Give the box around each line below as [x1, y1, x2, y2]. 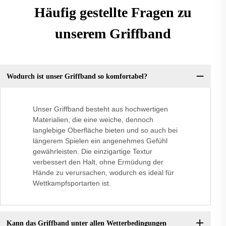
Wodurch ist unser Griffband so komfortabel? [6, 72, 147, 80]
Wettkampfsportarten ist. [33, 179, 111, 188]
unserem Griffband [55, 26, 171, 42]
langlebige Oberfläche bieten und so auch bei [33, 126, 178, 135]
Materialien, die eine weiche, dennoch [33, 116, 153, 124]
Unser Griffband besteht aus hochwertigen [33, 105, 168, 114]
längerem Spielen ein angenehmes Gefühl [33, 137, 167, 145]
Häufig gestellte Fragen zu [34, 5, 192, 21]
